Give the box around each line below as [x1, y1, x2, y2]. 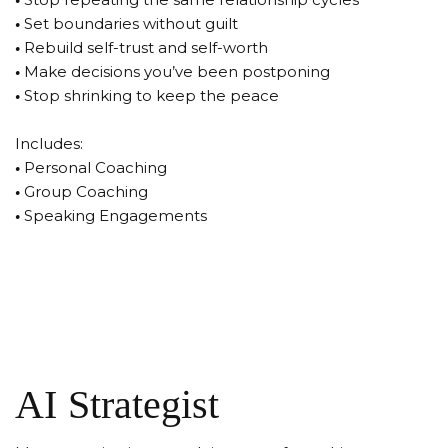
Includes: [15, 134, 83, 153]
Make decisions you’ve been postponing [24, 62, 330, 81]
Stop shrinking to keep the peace [24, 86, 279, 105]
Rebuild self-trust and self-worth [24, 38, 268, 57]
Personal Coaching [24, 158, 167, 177]
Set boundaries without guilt [24, 14, 238, 33]
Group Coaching [24, 182, 148, 201]
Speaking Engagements [24, 206, 207, 225]
